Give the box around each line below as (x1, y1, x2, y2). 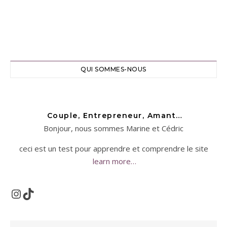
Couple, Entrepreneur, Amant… (44, 111, 183, 120)
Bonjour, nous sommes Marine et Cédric (44, 123, 183, 133)
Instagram (10, 188, 52, 198)
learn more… (91, 156, 136, 166)
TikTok (22, 188, 51, 198)
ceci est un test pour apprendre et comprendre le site (19, 143, 208, 154)
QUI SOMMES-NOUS (81, 65, 146, 73)
